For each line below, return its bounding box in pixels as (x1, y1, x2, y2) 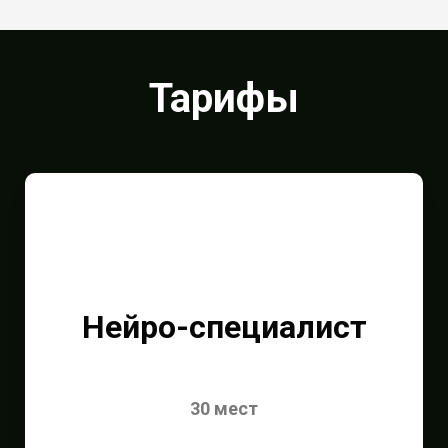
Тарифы (149, 74, 299, 122)
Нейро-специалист (81, 307, 367, 346)
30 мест (190, 397, 258, 419)
